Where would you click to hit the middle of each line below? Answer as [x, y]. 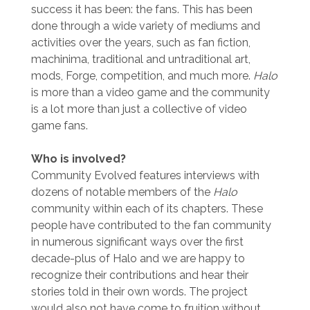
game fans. [59, 125]
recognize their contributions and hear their [139, 275]
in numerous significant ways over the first [137, 241]
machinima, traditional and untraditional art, [140, 59]
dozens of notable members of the [122, 192]
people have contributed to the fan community [151, 225]
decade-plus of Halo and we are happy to [138, 258]
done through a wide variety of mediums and [145, 26]
